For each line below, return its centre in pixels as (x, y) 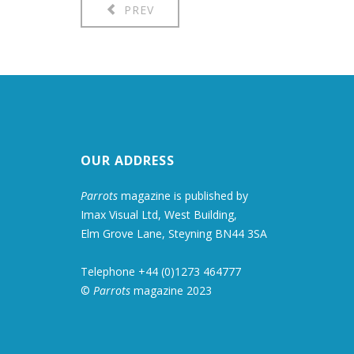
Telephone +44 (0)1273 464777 (161, 271)
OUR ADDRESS (128, 160)
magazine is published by (183, 195)
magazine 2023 (171, 290)
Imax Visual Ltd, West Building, (159, 214)
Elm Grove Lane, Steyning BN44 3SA (174, 233)
